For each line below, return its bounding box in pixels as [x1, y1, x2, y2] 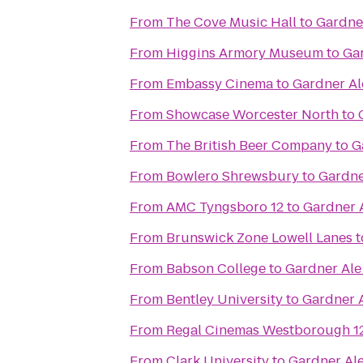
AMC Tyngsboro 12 [166, 198, 284, 216]
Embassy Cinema [166, 75, 273, 93]
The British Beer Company [166, 136, 332, 155]
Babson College [166, 259, 266, 278]
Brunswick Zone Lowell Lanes [166, 228, 352, 247]
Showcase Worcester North [166, 105, 339, 124]
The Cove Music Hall [166, 13, 297, 32]
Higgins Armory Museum [166, 44, 323, 62]
